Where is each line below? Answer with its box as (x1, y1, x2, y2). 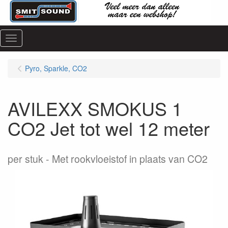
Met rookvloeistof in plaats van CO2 (52, 152, 208, 166)
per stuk (8, 152, 43, 166)
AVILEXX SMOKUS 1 (8, 95, 182, 121)
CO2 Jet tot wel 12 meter (8, 115, 210, 141)
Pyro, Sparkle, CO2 (25, 63, 87, 73)
